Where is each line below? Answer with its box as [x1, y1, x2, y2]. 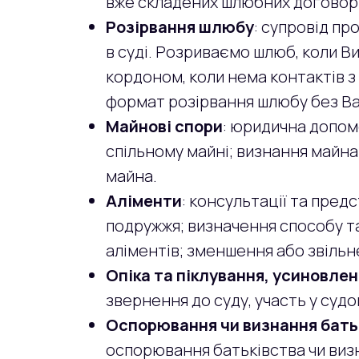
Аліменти [106, 190, 182, 212]
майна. [106, 165, 157, 187]
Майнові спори [106, 115, 223, 137]
